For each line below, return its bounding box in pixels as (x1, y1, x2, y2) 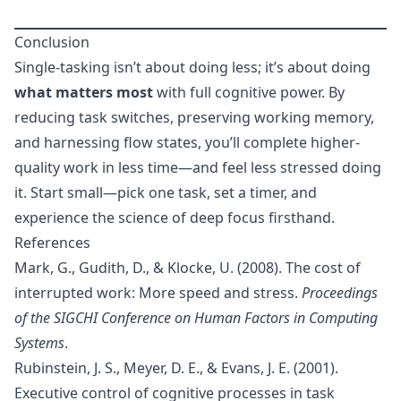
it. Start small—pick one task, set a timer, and (14, 183, 317, 202)
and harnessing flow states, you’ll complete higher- (14, 132, 360, 152)
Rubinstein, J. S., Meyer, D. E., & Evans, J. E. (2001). (14, 358, 338, 378)
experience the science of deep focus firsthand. (14, 208, 335, 227)
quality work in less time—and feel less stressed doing (14, 158, 381, 177)
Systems (14, 333, 64, 353)
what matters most (14, 82, 153, 102)
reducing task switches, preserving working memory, (14, 107, 374, 127)
